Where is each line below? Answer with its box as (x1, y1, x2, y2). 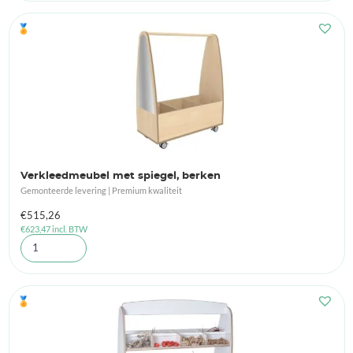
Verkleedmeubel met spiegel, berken (20, 171, 221, 182)
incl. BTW (51, 224, 87, 235)
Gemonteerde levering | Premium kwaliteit (20, 185, 182, 196)
